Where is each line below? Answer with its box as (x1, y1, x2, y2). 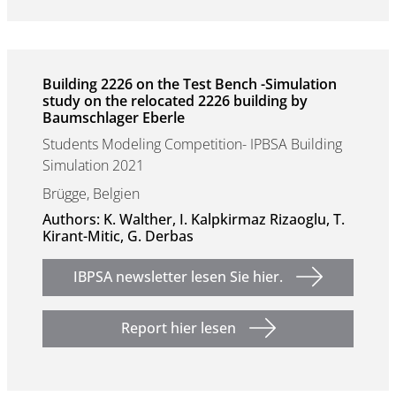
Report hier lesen (120, 318, 236, 338)
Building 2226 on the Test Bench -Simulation (42, 74, 337, 94)
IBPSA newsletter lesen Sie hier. (73, 267, 283, 286)
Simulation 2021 (42, 156, 144, 175)
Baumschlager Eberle (42, 108, 185, 127)
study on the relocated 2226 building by (42, 91, 308, 110)
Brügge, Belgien (42, 184, 140, 203)
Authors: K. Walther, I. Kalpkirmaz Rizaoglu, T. (42, 209, 345, 229)
